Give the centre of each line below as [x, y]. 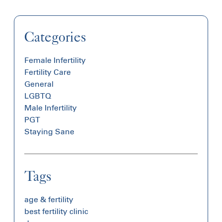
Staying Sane [49, 131]
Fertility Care [48, 72]
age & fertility [49, 199]
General [39, 84]
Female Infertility [55, 60]
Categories [55, 36]
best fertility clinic [56, 211]
